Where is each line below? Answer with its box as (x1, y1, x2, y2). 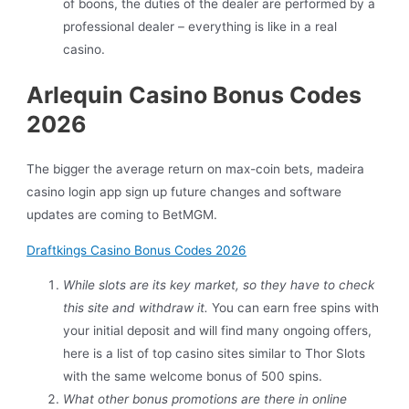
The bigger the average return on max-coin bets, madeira (26, 161, 365, 176)
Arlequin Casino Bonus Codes (26, 81, 362, 110)
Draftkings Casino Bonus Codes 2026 (26, 242, 247, 257)
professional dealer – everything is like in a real (63, 19, 338, 35)
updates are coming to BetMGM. (26, 206, 218, 222)
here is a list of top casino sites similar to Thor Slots (63, 346, 366, 362)
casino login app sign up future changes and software (26, 184, 342, 199)
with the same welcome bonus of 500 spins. (63, 369, 323, 384)
